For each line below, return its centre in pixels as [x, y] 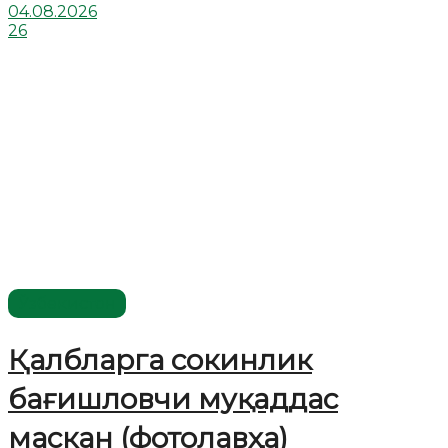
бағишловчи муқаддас [173, 398]
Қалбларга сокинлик [160, 359]
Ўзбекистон [67, 303]
